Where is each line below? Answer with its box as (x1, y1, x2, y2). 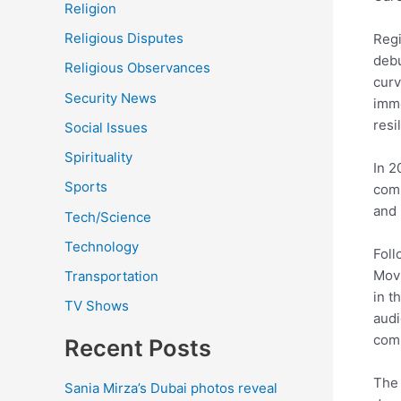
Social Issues (64, 118, 148, 136)
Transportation (64, 268, 158, 286)
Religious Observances (64, 59, 210, 77)
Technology (64, 237, 139, 255)
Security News (64, 89, 157, 107)
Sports (64, 178, 107, 196)
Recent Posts (64, 334, 211, 363)
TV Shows (64, 297, 129, 315)
